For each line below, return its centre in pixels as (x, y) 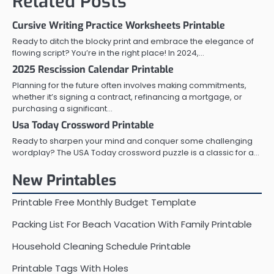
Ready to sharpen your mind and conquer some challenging (132, 141)
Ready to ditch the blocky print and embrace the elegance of (133, 42)
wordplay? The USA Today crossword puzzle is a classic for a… (136, 153)
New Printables (64, 181)
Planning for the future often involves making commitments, (129, 86)
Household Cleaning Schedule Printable (102, 246)
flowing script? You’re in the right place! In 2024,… (108, 53)
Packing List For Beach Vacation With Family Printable (132, 224)
